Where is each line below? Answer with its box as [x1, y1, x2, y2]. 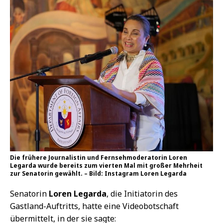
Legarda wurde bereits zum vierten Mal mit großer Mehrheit [10, 161, 203, 170]
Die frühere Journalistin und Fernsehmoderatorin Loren [10, 153, 187, 162]
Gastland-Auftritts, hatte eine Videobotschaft [10, 201, 179, 212]
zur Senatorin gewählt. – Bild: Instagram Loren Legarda [10, 169, 187, 178]
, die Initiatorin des [107, 188, 178, 200]
